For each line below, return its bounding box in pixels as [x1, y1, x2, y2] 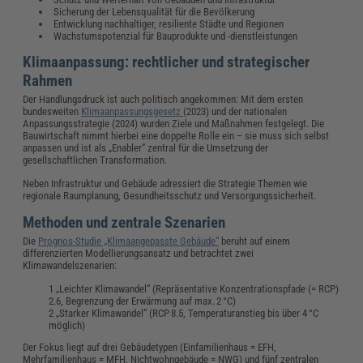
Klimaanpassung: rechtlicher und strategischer [23, 52, 310, 71]
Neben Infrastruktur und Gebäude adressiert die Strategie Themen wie [23, 177, 308, 190]
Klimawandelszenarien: [23, 258, 117, 271]
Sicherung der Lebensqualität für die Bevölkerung [53, 5, 254, 18]
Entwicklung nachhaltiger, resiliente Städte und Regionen [53, 17, 284, 30]
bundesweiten [23, 105, 82, 117]
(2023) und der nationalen [183, 105, 288, 117]
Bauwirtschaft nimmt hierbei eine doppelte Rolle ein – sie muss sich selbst [23, 129, 330, 142]
